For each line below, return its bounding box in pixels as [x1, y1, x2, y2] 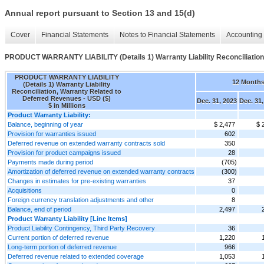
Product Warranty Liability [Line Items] [8, 214, 127, 222]
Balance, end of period [8, 205, 71, 213]
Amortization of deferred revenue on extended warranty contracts [8, 167, 194, 175]
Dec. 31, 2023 [197, 97, 237, 104]
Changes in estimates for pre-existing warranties [8, 177, 146, 184]
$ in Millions [48, 101, 85, 109]
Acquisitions [8, 186, 42, 194]
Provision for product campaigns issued [8, 148, 121, 156]
